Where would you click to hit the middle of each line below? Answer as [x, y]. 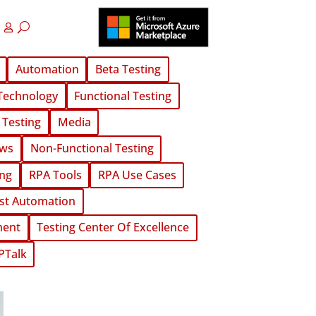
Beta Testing [128, 69]
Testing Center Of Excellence [113, 227]
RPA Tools [55, 175]
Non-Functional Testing [92, 148]
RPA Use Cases [137, 175]
